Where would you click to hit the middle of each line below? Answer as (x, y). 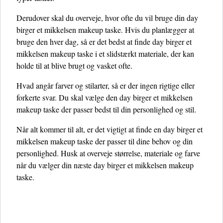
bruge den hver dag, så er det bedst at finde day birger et (104, 42)
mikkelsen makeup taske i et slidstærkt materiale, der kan (105, 54)
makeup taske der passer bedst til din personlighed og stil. (106, 109)
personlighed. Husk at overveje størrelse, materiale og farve (108, 153)
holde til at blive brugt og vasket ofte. (74, 65)
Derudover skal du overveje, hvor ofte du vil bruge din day (107, 18)
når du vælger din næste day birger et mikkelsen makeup (105, 165)
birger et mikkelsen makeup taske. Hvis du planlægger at (105, 30)
